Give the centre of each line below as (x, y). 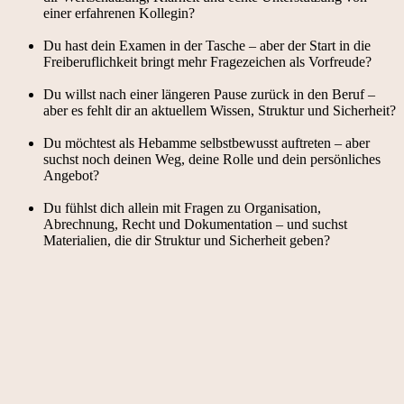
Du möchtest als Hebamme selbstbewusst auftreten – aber (207, 142)
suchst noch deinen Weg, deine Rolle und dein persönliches (212, 159)
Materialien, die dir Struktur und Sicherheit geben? (187, 240)
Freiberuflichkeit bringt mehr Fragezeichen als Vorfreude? (207, 61)
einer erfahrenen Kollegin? (119, 13)
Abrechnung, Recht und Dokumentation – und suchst (195, 224)
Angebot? (71, 175)
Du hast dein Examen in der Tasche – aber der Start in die (207, 45)
